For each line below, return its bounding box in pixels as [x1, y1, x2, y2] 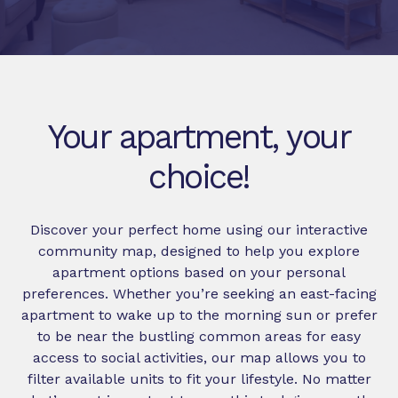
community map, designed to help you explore [38, 243, 360, 259]
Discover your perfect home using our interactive [30, 221, 368, 238]
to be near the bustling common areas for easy [37, 328, 361, 345]
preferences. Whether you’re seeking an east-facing [21, 285, 377, 302]
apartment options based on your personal [52, 264, 346, 281]
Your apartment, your [48, 117, 350, 156]
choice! [148, 157, 250, 196]
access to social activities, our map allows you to [32, 349, 366, 366]
